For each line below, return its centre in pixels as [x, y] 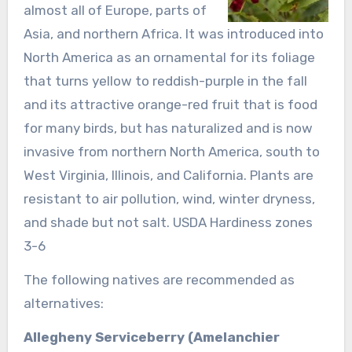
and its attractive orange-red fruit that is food [170, 104]
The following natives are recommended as [159, 279]
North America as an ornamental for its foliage [169, 57]
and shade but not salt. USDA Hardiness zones [168, 222]
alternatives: [63, 303]
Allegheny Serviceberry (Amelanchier [151, 337]
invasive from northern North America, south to [171, 151]
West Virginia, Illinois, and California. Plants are [168, 175]
